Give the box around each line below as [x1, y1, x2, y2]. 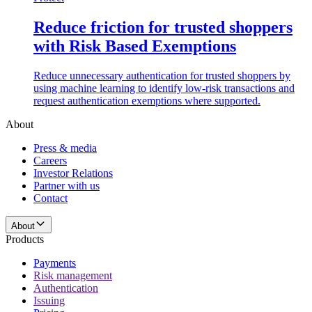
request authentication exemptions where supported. [33, 94, 260, 107]
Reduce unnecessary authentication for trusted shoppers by [33, 69, 290, 81]
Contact [33, 192, 68, 204]
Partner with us [33, 179, 100, 192]
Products [6, 233, 44, 245]
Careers [33, 154, 67, 166]
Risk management [33, 269, 112, 281]
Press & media [33, 141, 97, 154]
